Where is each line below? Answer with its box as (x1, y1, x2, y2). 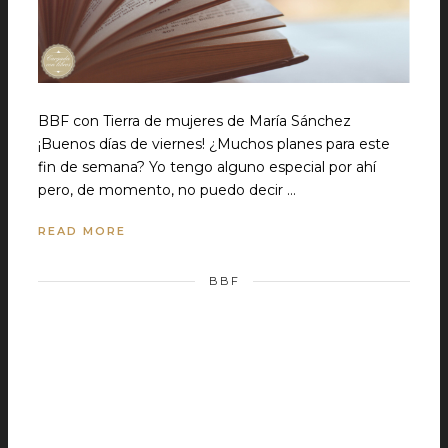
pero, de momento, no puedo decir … (38, 181, 296, 200)
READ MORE (38, 224, 126, 239)
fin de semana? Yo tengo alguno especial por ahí (38, 158, 376, 177)
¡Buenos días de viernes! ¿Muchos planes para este (38, 135, 390, 154)
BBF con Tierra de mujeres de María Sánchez (38, 112, 351, 131)
